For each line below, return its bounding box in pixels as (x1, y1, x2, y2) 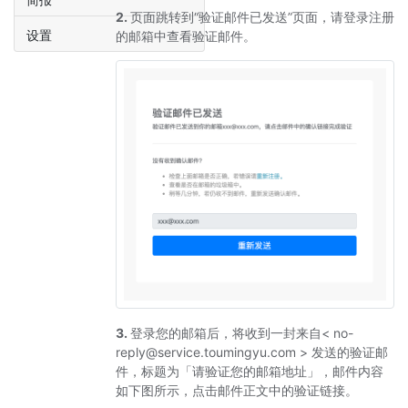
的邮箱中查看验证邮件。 (116, 27, 256, 44)
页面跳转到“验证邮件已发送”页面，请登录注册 (130, 8, 394, 25)
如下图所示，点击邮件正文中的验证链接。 (116, 382, 358, 398)
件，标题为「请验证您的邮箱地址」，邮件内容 (116, 362, 383, 379)
